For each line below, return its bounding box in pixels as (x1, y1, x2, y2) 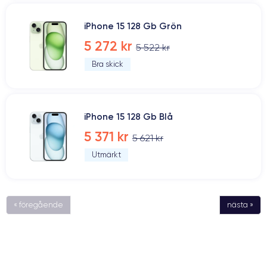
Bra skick (92, 60, 123, 69)
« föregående (14, 200, 63, 209)
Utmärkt (92, 150, 121, 159)
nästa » (227, 200, 253, 209)
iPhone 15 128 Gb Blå (84, 111, 173, 122)
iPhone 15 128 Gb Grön (84, 20, 182, 32)
